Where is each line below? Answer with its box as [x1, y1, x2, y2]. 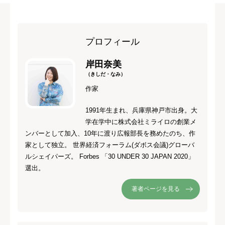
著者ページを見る [132, 185, 180, 192]
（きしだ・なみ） [85, 71, 126, 77]
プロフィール [85, 36, 140, 47]
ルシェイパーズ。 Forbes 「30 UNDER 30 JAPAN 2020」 [25, 152, 194, 160]
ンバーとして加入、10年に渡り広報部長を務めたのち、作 [25, 129, 195, 137]
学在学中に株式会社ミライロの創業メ [85, 118, 196, 126]
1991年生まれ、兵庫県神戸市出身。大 [85, 106, 197, 114]
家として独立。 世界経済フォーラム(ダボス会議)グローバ [25, 141, 194, 149]
